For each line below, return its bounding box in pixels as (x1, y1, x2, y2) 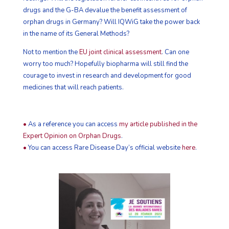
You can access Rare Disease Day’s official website (26, 143, 182, 152)
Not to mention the (22, 47, 79, 57)
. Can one (161, 47, 189, 57)
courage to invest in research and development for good (22, 71, 191, 80)
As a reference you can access (26, 119, 119, 129)
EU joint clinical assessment (79, 47, 162, 57)
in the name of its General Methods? (22, 29, 129, 38)
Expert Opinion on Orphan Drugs (22, 131, 121, 141)
